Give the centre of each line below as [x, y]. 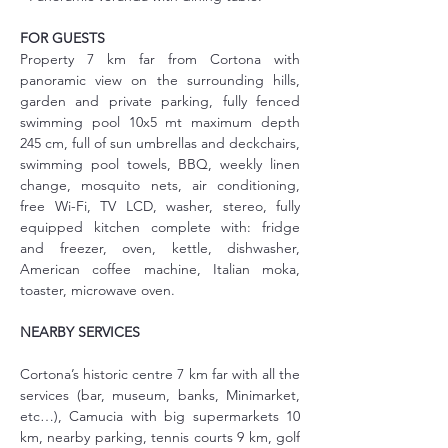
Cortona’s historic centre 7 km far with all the [160, 374]
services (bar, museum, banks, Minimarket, [160, 395]
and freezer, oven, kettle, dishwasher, [160, 248]
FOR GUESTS [62, 38]
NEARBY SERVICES [80, 332]
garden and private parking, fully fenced [160, 101]
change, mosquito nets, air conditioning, [160, 185]
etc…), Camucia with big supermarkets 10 [160, 416]
